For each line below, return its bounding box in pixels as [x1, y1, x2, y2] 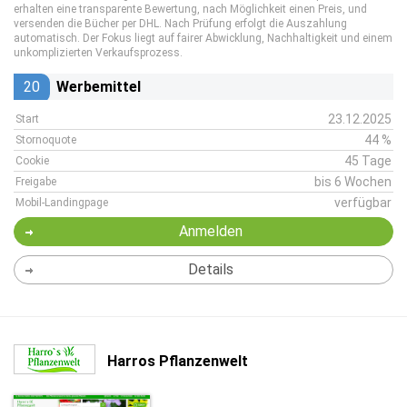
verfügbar [334, 195, 392, 210]
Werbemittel [56, 78, 141, 95]
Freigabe [15, 175, 56, 188]
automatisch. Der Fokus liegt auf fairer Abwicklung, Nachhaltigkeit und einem [14, 32, 392, 45]
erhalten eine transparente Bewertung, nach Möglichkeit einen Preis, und [14, 3, 367, 15]
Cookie [15, 154, 49, 167]
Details [187, 261, 233, 278]
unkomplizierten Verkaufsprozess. [14, 46, 183, 59]
